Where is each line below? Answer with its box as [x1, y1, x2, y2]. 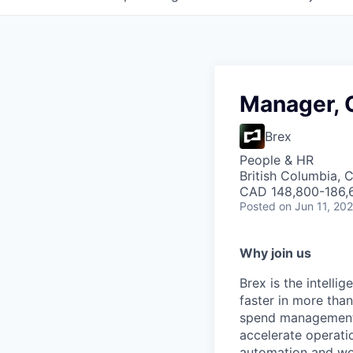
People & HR [240, 152, 314, 168]
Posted [240, 199, 276, 213]
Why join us [240, 245, 311, 261]
